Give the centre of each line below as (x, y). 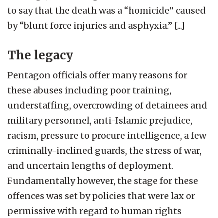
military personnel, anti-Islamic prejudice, (100, 120)
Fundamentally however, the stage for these (103, 181)
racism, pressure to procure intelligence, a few (107, 135)
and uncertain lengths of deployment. (91, 165)
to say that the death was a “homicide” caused (107, 10)
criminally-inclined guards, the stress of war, (104, 150)
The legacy (40, 55)
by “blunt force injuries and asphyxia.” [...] (96, 25)
